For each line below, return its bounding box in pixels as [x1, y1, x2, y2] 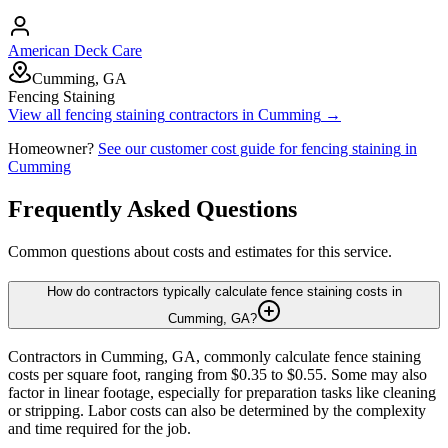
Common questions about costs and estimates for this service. [8, 242, 392, 260]
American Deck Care [8, 41, 142, 59]
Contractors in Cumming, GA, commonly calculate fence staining [8, 348, 421, 366]
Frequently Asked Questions [8, 195, 297, 222]
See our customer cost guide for [98, 139, 301, 157]
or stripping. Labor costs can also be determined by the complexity [8, 402, 426, 420]
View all [8, 105, 65, 123]
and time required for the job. [8, 420, 191, 438]
